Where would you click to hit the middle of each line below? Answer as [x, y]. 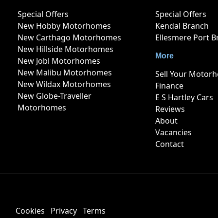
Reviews [170, 109]
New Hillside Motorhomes [65, 49]
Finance [169, 86]
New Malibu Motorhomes [65, 73]
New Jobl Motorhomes [59, 61]
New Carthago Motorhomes [69, 38]
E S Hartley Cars [184, 98]
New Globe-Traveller [54, 96]
